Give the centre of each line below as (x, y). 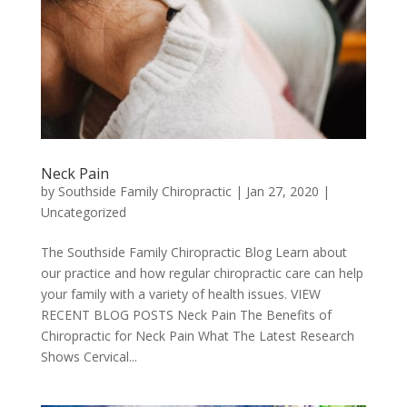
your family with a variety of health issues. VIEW (180, 293)
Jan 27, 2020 (282, 191)
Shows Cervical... (89, 356)
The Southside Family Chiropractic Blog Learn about (194, 252)
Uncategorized (83, 212)
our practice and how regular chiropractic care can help (202, 273)
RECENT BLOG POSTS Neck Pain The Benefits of (186, 314)
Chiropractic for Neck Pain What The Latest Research (197, 335)
